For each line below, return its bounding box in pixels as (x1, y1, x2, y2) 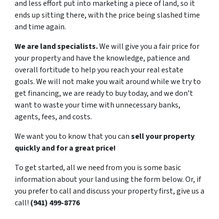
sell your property (130, 131, 195, 142)
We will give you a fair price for (98, 41, 199, 52)
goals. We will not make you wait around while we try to (15, 76, 201, 87)
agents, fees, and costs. (15, 111, 92, 122)
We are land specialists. (15, 41, 98, 52)
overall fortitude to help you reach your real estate (15, 65, 183, 75)
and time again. (15, 22, 66, 32)
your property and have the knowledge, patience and (15, 53, 190, 64)
